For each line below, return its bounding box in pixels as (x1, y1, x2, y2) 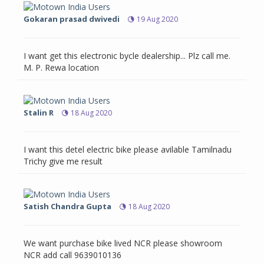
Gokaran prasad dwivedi (24, 14, 120, 25)
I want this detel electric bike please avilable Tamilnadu (24, 144, 232, 156)
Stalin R (24, 107, 54, 118)
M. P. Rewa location (24, 62, 99, 74)
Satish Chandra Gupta (24, 201, 111, 212)
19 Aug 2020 (137, 14, 178, 25)
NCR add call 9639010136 (24, 249, 121, 261)
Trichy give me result (24, 156, 103, 167)
